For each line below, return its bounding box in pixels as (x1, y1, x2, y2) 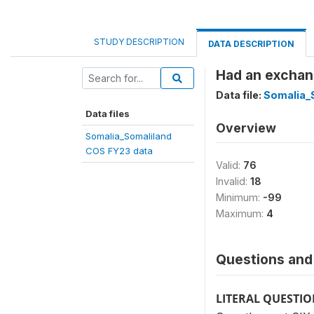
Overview (216, 120, 276, 135)
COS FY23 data (86, 144, 153, 156)
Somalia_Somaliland (86, 130, 172, 142)
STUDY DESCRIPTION (94, 36, 184, 47)
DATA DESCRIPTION (208, 38, 294, 49)
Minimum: (216, 191, 263, 203)
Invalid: (216, 175, 250, 187)
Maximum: (216, 207, 266, 219)
